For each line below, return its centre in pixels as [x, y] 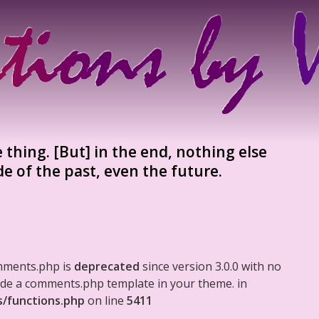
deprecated [107, 266]
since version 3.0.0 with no [210, 266]
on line [106, 300]
